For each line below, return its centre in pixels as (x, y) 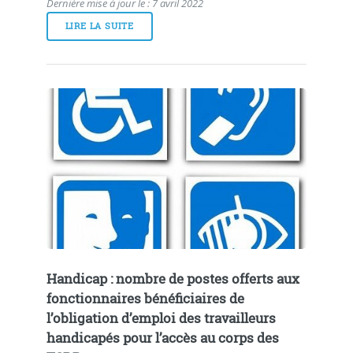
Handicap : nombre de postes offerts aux (173, 279)
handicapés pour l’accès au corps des (162, 338)
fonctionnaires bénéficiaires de (145, 299)
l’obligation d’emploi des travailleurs (161, 319)
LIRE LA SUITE (100, 26)
